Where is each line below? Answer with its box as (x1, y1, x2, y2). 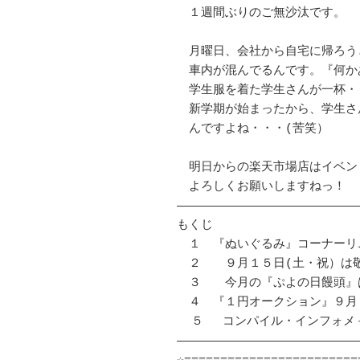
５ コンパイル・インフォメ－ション (177, 315, 191, 329)
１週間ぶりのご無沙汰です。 (177, 6, 346, 21)
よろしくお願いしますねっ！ (177, 180, 346, 194)
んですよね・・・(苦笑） (177, 122, 329, 137)
